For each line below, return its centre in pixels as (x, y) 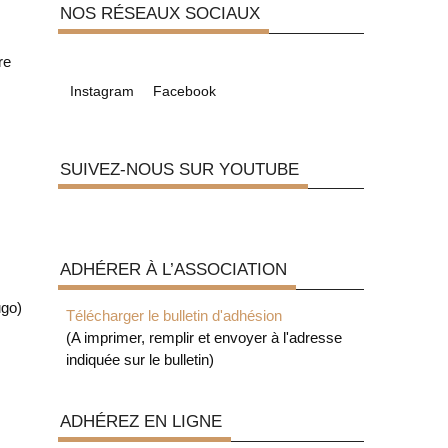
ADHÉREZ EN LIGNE (140, 421)
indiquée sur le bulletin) (139, 360)
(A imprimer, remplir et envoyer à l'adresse (203, 338)
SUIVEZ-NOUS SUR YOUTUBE (179, 168)
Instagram (101, 92)
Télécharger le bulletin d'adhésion (173, 316)
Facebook (185, 92)
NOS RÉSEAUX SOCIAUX (159, 13)
